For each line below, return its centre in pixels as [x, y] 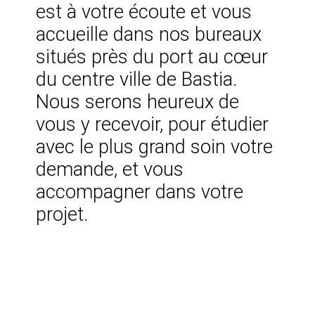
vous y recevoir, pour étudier [153, 125]
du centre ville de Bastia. [137, 80]
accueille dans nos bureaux [149, 35]
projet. [62, 215]
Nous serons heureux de [138, 102]
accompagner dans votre [140, 192]
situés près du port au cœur [152, 57]
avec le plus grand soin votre [155, 147]
